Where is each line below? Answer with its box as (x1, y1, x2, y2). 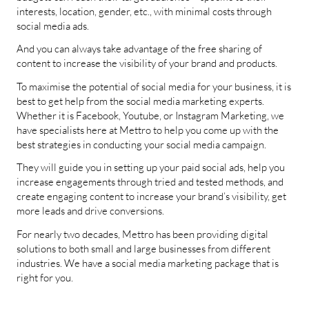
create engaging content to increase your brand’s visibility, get (17, 190, 286, 203)
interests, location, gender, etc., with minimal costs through (17, 4, 272, 18)
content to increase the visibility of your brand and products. (17, 57, 277, 70)
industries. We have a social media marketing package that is (17, 256, 279, 270)
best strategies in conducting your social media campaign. (17, 137, 268, 151)
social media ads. (17, 19, 89, 32)
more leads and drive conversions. (17, 204, 166, 217)
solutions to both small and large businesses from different (17, 241, 270, 255)
